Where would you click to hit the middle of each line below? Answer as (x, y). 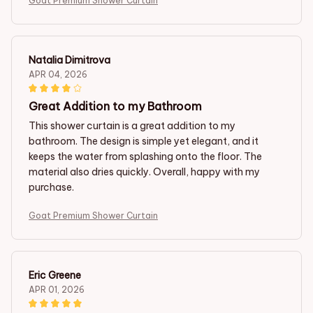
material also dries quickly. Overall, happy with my (144, 172)
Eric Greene (55, 275)
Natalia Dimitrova (70, 60)
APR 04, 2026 (58, 74)
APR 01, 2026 (57, 289)
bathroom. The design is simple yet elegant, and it (144, 141)
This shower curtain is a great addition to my (132, 125)
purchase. (51, 187)
